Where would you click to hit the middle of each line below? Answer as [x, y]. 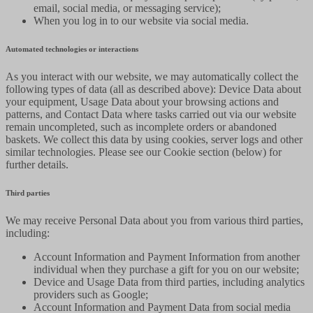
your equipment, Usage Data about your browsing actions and [142, 101]
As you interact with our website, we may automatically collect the [152, 76]
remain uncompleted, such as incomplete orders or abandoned [141, 126]
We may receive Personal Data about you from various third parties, [154, 220]
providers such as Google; [91, 294]
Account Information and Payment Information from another [167, 256]
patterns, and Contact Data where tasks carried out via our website [151, 114]
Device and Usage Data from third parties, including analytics [169, 282]
